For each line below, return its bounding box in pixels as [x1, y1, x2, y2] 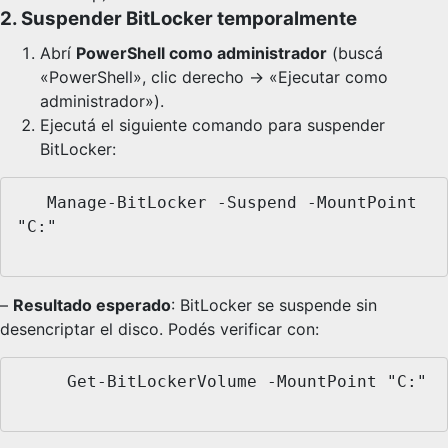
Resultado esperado [13, 294, 171, 315]
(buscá [327, 43, 383, 63]
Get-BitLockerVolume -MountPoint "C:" [17, 372, 67, 392]
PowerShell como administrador [76, 43, 327, 63]
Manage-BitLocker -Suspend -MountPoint [17, 192, 47, 212]
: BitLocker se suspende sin [171, 294, 377, 315]
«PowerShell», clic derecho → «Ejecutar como [40, 67, 388, 87]
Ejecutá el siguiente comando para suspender [40, 115, 385, 135]
